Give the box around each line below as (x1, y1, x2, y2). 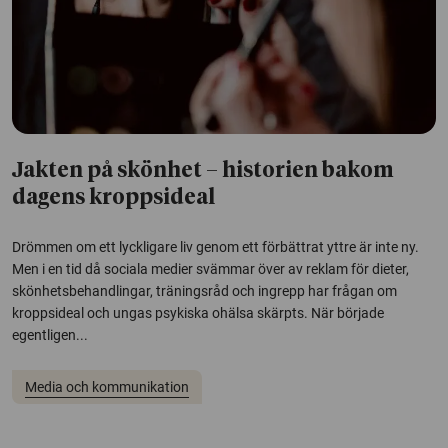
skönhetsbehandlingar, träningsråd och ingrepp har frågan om (12, 283, 397, 300)
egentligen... (12, 327, 88, 344)
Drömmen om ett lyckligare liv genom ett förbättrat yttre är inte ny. (12, 239, 419, 256)
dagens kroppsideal (12, 188, 215, 210)
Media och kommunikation (24, 378, 189, 395)
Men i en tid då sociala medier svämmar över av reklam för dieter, (12, 261, 409, 278)
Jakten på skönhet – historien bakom (12, 161, 393, 183)
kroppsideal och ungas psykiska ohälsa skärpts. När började (12, 305, 384, 322)
